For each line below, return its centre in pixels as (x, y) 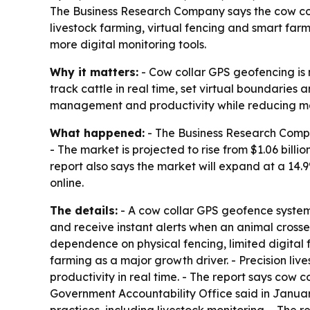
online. (67, 183)
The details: (84, 210)
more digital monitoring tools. (128, 44)
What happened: (97, 133)
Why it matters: (94, 72)
